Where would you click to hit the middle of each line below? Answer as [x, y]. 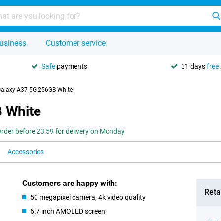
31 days [194, 66]
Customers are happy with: [70, 183]
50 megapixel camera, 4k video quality [88, 197]
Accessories [26, 152]
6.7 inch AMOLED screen [68, 211]
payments [71, 66]
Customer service [76, 43]
